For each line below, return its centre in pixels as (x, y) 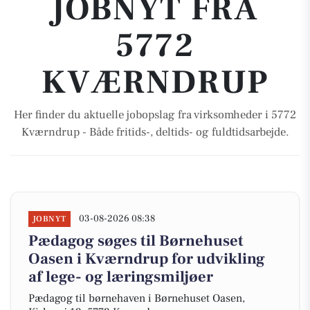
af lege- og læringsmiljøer (121, 277)
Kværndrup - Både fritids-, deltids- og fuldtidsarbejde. (155, 132)
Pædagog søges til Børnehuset (136, 241)
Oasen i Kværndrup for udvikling (147, 259)
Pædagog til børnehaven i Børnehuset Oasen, (137, 298)
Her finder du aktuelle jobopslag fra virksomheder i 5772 (155, 115)
